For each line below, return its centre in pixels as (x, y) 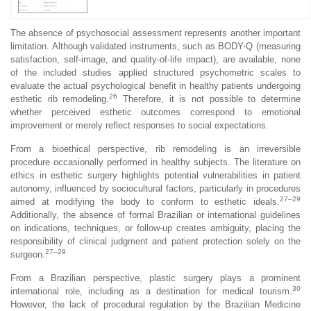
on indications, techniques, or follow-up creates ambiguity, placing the (155, 228)
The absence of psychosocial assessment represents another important (155, 33)
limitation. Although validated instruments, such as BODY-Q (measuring (155, 46)
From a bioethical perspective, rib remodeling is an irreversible (155, 149)
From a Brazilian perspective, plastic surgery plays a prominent (155, 278)
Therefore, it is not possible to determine (209, 99)
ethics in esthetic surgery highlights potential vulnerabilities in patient (155, 175)
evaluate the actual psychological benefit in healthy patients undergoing (155, 85)
